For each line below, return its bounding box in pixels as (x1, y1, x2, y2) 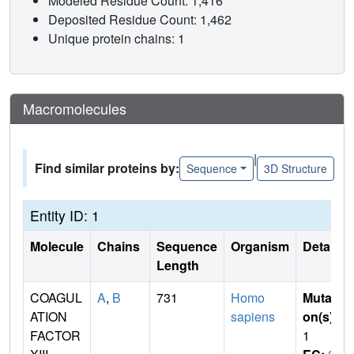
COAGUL (30, 288, 82, 307)
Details (303, 237, 344, 256)
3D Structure (263, 160, 327, 176)
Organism (231, 237, 289, 256)
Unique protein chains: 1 (48, 29, 185, 48)
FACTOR (30, 326, 81, 345)
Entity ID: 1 (30, 205, 100, 226)
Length (156, 256, 199, 275)
